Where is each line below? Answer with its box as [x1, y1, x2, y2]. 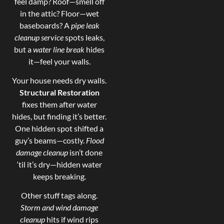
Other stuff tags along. [21, 190, 98, 200]
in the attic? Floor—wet [19, 8, 99, 18]
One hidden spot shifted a [15, 123, 104, 133]
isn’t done [68, 147, 103, 157]
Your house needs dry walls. [12, 75, 107, 85]
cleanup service [14, 32, 63, 42]
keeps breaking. [32, 171, 86, 181]
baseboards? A [19, 20, 71, 30]
